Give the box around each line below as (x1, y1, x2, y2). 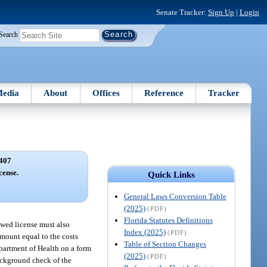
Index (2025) (123, 227, 166, 237)
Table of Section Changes (123, 239, 206, 249)
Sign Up (207, 7, 234, 17)
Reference (144, 88, 184, 98)
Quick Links (147, 169, 195, 179)
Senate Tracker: (156, 7, 208, 17)
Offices (92, 88, 120, 98)
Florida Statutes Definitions (123, 215, 213, 225)
